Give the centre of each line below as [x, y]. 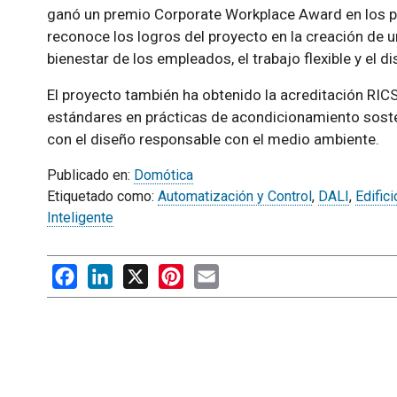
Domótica [163, 175]
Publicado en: [90, 175]
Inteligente [80, 217]
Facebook [107, 272]
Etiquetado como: [102, 196]
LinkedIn [139, 272]
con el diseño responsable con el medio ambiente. [213, 139]
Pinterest [212, 272]
